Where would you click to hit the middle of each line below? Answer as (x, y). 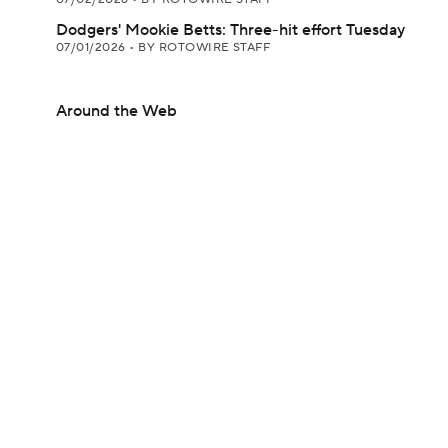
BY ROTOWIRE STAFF (204, 47)
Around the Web (116, 111)
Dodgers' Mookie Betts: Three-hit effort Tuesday (230, 30)
